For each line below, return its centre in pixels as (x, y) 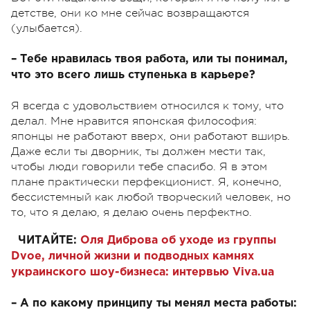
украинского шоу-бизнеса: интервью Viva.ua (143, 273)
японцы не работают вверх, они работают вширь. (151, 137)
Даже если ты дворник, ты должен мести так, (138, 152)
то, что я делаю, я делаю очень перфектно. (131, 213)
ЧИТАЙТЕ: (47, 241)
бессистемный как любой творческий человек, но (151, 198)
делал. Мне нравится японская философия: (134, 121)
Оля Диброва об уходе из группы (178, 241)
